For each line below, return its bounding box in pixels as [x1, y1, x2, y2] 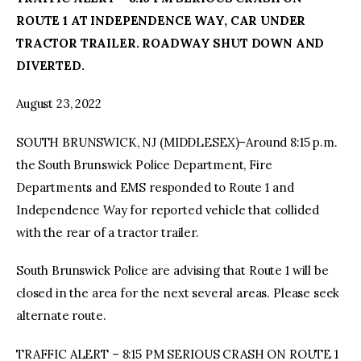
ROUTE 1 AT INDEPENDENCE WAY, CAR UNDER [16, 12, 306, 28]
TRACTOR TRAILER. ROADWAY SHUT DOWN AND [16, 35, 325, 51]
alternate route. [16, 308, 106, 324]
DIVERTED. [16, 57, 85, 73]
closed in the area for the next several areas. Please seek [16, 285, 340, 301]
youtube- [210, 31, 262, 48]
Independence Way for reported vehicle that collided [16, 201, 319, 218]
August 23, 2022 [16, 96, 102, 112]
